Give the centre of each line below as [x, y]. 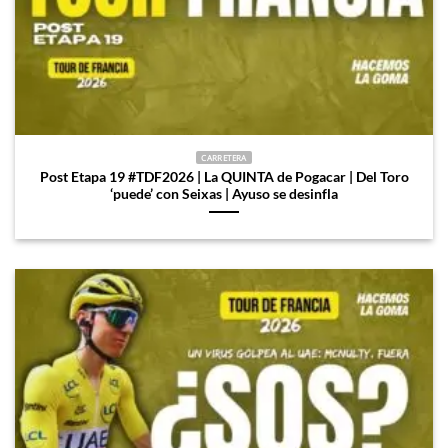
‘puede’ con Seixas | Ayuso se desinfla [224, 193]
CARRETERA [224, 157]
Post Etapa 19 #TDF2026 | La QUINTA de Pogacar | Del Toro [224, 176]
